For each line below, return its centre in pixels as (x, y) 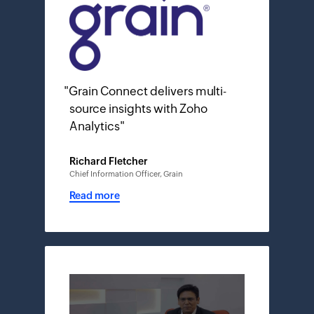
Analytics (95, 127)
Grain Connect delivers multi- (148, 91)
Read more (95, 196)
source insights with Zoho (138, 109)
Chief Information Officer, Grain (126, 174)
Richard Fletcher (109, 162)
